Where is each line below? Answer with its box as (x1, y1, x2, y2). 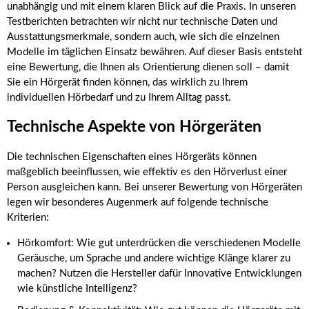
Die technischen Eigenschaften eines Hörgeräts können (7, 152, 257, 163)
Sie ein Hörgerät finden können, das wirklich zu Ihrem (7, 77, 248, 88)
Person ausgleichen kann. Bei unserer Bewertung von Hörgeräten (7, 182, 302, 193)
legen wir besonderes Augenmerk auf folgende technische (7, 197, 268, 208)
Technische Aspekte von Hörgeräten (7, 119, 261, 135)
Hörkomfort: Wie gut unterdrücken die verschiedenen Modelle (17, 238, 301, 249)
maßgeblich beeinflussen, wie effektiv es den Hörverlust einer (7, 167, 287, 178)
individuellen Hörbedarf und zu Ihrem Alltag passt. (7, 92, 231, 103)
